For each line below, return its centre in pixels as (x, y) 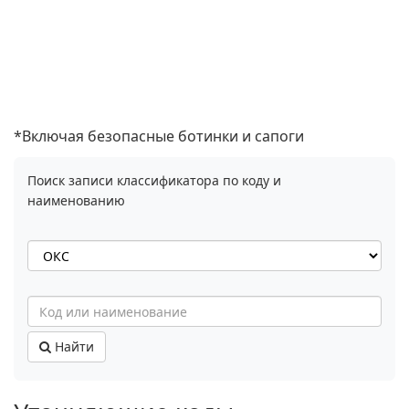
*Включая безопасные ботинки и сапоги (159, 136)
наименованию (76, 200)
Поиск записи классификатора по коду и (154, 180)
